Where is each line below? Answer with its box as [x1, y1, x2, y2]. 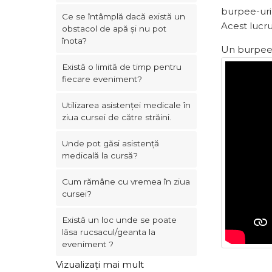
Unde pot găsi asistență [62, 138, 159, 148]
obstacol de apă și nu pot [62, 24, 166, 33]
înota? [62, 36, 87, 46]
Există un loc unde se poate [62, 215, 177, 225]
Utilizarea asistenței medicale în [62, 100, 191, 110]
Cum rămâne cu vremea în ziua [62, 177, 190, 186]
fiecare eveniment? [62, 74, 142, 84]
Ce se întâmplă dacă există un [62, 12, 185, 21]
